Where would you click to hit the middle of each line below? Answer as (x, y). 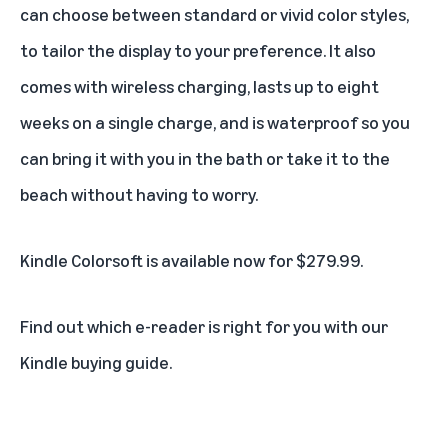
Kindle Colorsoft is (90, 260)
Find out (53, 326)
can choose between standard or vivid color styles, (214, 14)
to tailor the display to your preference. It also (198, 50)
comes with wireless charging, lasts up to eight (199, 86)
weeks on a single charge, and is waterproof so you (215, 122)
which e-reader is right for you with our (237, 326)
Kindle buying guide (94, 362)
